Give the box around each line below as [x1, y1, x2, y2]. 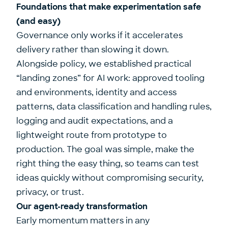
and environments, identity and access [16, 87, 177, 98]
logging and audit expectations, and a [16, 116, 173, 126]
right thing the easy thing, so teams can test [16, 158, 199, 169]
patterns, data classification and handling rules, [16, 101, 212, 112]
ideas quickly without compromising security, [16, 173, 204, 183]
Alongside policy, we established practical [16, 59, 191, 69]
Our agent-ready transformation [16, 201, 148, 212]
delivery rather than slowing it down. [16, 44, 169, 55]
